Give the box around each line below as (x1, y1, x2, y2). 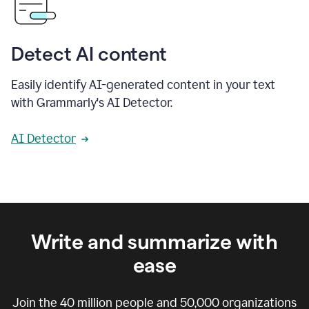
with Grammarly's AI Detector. (11, 94, 172, 110)
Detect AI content (11, 43, 167, 64)
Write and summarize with (31, 230, 278, 253)
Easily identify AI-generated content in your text (11, 77, 275, 92)
